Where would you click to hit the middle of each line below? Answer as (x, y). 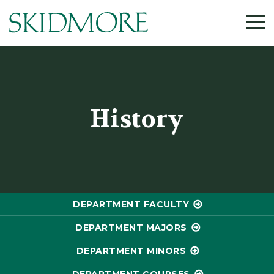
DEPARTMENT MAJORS (131, 228)
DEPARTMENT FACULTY (131, 204)
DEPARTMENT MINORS (131, 251)
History (137, 119)
